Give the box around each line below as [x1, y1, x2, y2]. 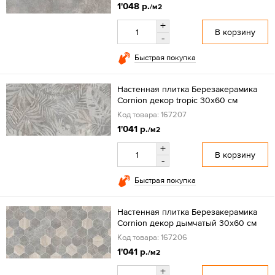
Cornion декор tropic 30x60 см [117, 95, 238, 105]
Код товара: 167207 [117, 109, 187, 119]
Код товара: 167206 [117, 232, 187, 242]
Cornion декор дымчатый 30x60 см [117, 217, 257, 228]
